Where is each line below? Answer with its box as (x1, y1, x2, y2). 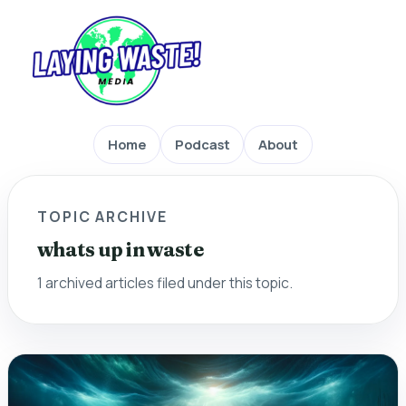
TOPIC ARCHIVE (37, 206, 168, 227)
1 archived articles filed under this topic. (37, 272, 293, 293)
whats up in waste (37, 237, 203, 262)
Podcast (174, 135, 230, 154)
